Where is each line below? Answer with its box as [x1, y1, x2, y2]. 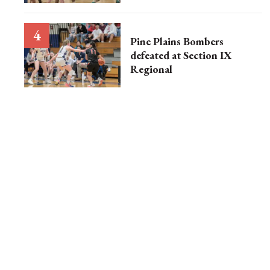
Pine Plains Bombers [130, 34, 224, 48]
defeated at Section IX [130, 48, 232, 62]
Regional [130, 61, 172, 76]
